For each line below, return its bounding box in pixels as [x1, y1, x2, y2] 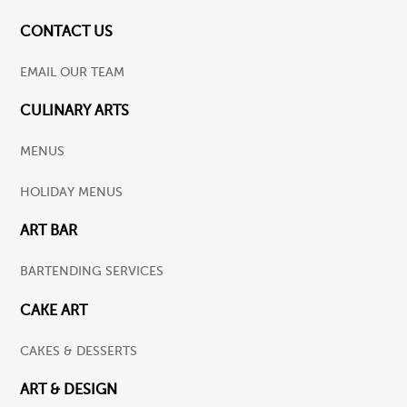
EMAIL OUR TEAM [20, 65, 125, 80]
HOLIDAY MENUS [20, 185, 124, 200]
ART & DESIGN [20, 381, 118, 397]
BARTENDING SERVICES [20, 264, 164, 279]
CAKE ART [20, 302, 88, 318]
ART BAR [20, 223, 78, 239]
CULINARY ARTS [20, 103, 130, 119]
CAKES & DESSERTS [20, 343, 138, 358]
